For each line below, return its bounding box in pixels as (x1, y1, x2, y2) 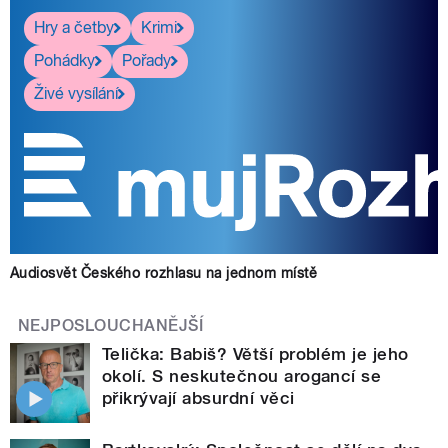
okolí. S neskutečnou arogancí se (102, 365, 382, 386)
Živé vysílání (34, 84, 118, 104)
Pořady (122, 51, 171, 71)
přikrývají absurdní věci (102, 387, 295, 408)
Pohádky (34, 51, 95, 71)
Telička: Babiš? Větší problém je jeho (102, 343, 409, 364)
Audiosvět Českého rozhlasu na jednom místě (10, 264, 318, 281)
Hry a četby (34, 18, 114, 38)
